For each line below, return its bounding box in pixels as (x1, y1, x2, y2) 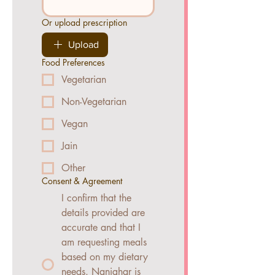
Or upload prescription (42, 17, 127, 28)
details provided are (61, 206, 145, 219)
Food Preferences (42, 56, 105, 68)
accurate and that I (61, 221, 141, 234)
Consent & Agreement (42, 175, 122, 187)
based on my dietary (61, 250, 148, 263)
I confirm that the (61, 192, 131, 204)
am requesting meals (61, 236, 147, 249)
